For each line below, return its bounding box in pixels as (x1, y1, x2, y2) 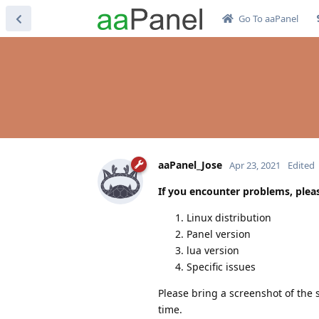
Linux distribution (187, 210, 271, 224)
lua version (187, 243, 239, 257)
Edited (288, 158, 315, 172)
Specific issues (187, 259, 256, 273)
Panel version (187, 226, 251, 241)
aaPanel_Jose (158, 157, 222, 172)
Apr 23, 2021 (229, 158, 281, 172)
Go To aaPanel (238, 12, 298, 25)
